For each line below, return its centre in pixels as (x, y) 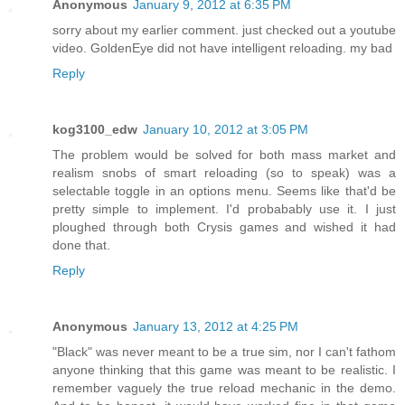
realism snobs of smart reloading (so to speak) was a (224, 172)
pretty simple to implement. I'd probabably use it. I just (224, 208)
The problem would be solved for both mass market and (224, 154)
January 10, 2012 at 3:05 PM (226, 129)
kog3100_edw (95, 129)
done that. (81, 245)
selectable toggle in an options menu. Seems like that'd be (224, 190)
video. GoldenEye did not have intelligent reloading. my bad (222, 47)
